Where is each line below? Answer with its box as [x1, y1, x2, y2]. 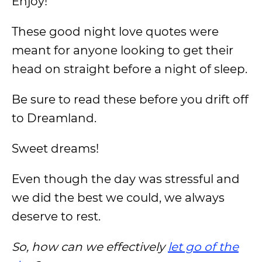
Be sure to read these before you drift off [12, 92, 249, 106]
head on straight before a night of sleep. [12, 62, 247, 76]
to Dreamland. [12, 111, 96, 125]
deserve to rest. [12, 209, 101, 223]
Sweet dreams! [12, 142, 99, 156]
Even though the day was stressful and [12, 172, 240, 186]
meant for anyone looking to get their [12, 43, 233, 57]
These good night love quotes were [12, 25, 219, 39]
